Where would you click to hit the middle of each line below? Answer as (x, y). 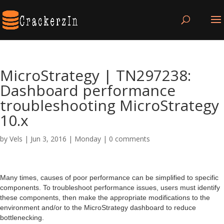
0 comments (129, 139)
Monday (88, 139)
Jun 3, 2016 (48, 139)
